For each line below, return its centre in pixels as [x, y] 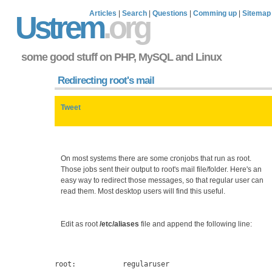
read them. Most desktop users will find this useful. [143, 191]
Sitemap [257, 13]
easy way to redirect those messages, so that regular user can [162, 180]
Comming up [215, 13]
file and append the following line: [195, 224]
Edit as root [80, 224]
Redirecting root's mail [106, 80]
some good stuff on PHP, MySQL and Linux [121, 56]
